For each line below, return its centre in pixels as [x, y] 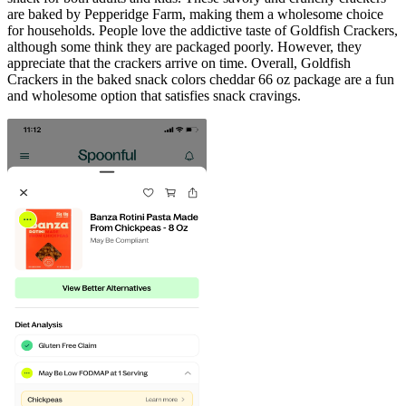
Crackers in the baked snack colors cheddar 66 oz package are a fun [201, 79]
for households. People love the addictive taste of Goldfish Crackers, [203, 30]
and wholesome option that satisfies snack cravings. [154, 95]
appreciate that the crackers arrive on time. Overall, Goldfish [179, 63]
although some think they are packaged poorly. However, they [184, 46]
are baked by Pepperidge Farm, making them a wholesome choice [195, 14]
